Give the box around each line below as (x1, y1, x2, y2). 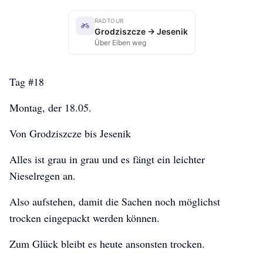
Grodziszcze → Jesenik (94, 26, 188, 37)
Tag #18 (9, 75, 44, 89)
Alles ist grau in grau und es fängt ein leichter (9, 152, 205, 167)
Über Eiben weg (94, 38, 146, 48)
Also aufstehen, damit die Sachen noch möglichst (9, 194, 220, 209)
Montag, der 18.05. (9, 100, 92, 115)
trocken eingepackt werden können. (9, 211, 160, 225)
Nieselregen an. (9, 168, 76, 183)
